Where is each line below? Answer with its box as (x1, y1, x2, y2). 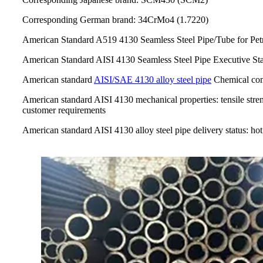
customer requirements (22, 104, 106, 115)
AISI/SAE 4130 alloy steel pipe (94, 74, 211, 85)
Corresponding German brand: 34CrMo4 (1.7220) (22, 14, 208, 25)
